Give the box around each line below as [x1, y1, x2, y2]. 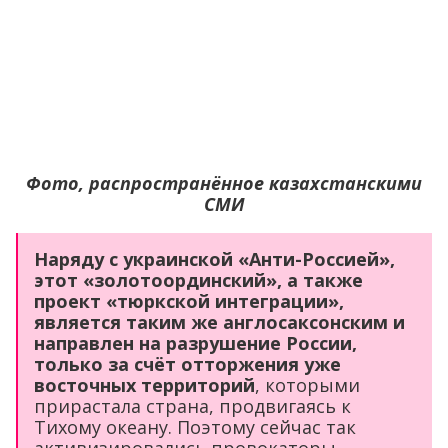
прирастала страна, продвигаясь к [34, 393, 351, 418]
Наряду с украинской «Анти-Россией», [34, 246, 395, 271]
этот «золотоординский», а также [34, 267, 363, 292]
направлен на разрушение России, [34, 330, 357, 355]
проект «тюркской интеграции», [34, 288, 344, 313]
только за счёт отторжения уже [34, 351, 341, 376]
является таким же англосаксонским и [34, 309, 405, 334]
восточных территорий [34, 372, 255, 397]
